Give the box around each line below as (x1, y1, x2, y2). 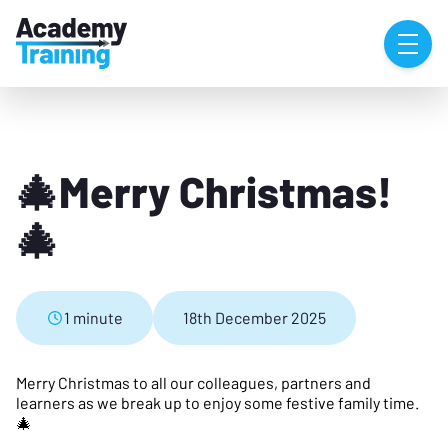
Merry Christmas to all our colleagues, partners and (16, 373, 371, 393)
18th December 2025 (183, 308, 326, 328)
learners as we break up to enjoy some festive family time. (16, 393, 419, 413)
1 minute (64, 308, 123, 328)
